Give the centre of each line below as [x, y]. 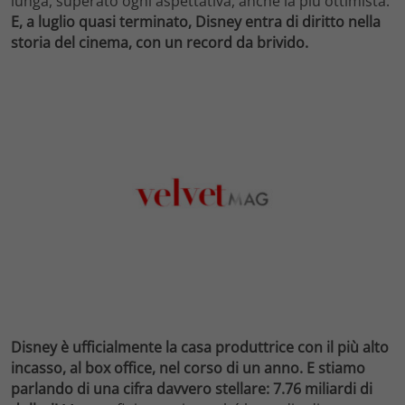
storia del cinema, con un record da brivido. [160, 42]
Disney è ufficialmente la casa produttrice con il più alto [200, 348]
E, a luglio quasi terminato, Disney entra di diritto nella [196, 21]
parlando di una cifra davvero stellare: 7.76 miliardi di [192, 389]
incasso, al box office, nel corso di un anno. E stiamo [188, 368]
